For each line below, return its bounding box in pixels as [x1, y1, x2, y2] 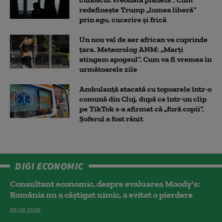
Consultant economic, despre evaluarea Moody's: [10, 178, 200, 189]
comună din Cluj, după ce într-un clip [79, 94, 207, 104]
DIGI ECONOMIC [15, 159, 84, 172]
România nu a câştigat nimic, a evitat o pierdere [10, 189, 193, 200]
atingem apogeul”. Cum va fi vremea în [79, 54, 212, 64]
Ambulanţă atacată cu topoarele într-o [79, 84, 212, 94]
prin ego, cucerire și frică [79, 14, 166, 24]
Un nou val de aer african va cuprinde [79, 34, 208, 44]
